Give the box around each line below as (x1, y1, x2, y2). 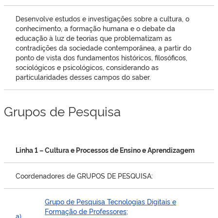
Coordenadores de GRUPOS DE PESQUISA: (16, 170, 153, 180)
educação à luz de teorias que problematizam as (16, 33, 172, 42)
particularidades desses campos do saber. (16, 72, 151, 81)
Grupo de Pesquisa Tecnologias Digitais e (45, 196, 176, 206)
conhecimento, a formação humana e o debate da (16, 23, 175, 33)
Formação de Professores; (45, 206, 128, 216)
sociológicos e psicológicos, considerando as (16, 62, 159, 72)
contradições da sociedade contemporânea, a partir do (16, 42, 191, 52)
